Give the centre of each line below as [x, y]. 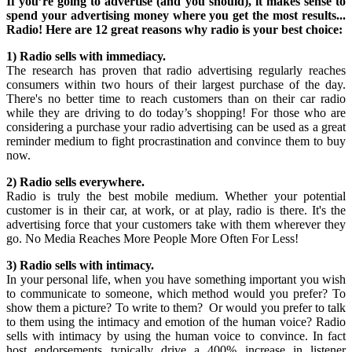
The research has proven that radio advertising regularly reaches [176, 70]
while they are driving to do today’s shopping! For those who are [176, 113]
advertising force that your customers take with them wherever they [176, 224]
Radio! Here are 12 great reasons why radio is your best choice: [174, 29]
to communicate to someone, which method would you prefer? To [176, 293]
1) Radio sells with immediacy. [86, 56]
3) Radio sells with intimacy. [80, 265]
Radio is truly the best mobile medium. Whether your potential [176, 196]
